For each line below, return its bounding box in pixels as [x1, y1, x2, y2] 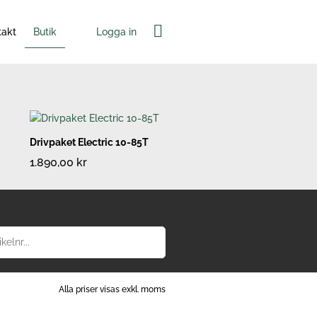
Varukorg [151, 20, 226, 40]
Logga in [96, 25, 137, 38]
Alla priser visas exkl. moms [59, 284, 166, 295]
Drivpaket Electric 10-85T [30, 137, 149, 149]
